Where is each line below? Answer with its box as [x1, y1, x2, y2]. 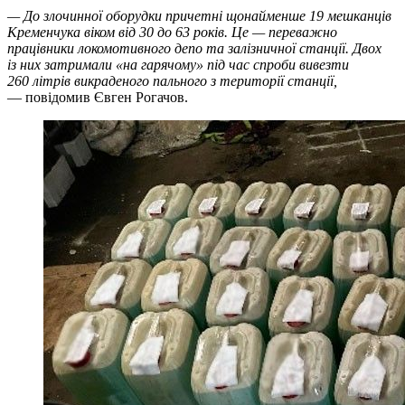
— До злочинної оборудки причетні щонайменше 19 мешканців [7, 7, 391, 24]
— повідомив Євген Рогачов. [7, 89, 188, 105]
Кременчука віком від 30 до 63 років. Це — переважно [7, 24, 337, 40]
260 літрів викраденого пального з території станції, [7, 72, 337, 89]
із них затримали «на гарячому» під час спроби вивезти [7, 56, 349, 72]
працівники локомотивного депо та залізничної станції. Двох [7, 40, 381, 56]
